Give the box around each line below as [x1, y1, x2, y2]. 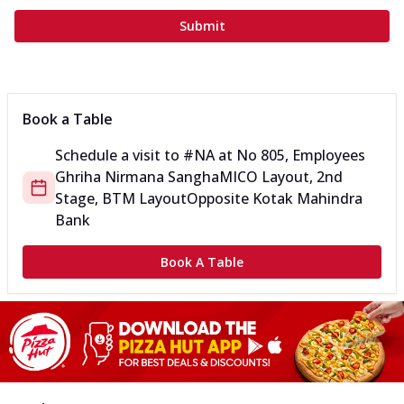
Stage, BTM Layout [55, 188, 187, 209]
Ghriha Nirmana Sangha [55, 167, 219, 188]
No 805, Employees [236, 145, 365, 166]
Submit [179, 17, 225, 35]
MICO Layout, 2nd [219, 167, 343, 188]
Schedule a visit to [55, 145, 183, 166]
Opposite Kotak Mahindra [187, 188, 363, 209]
